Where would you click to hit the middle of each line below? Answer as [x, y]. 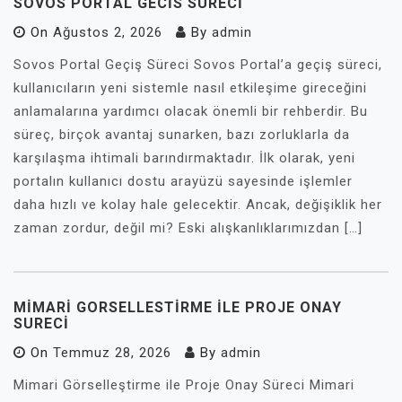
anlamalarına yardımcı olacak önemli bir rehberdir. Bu [191, 111]
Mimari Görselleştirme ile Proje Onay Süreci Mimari [184, 385]
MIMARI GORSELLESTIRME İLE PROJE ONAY [178, 307]
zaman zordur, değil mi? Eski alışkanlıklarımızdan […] [188, 228]
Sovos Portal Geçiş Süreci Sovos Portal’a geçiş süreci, [198, 65]
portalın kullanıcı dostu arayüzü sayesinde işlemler [183, 181]
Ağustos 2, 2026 [108, 32]
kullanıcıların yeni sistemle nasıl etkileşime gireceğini [190, 88]
